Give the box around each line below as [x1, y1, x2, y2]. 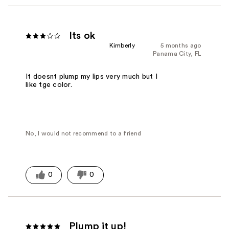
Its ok [69, 31, 95, 41]
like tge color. [26, 81, 72, 88]
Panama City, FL [153, 51, 201, 57]
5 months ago [160, 42, 201, 49]
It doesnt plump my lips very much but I [26, 73, 157, 80]
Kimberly [109, 42, 135, 49]
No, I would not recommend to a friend [26, 130, 142, 136]
